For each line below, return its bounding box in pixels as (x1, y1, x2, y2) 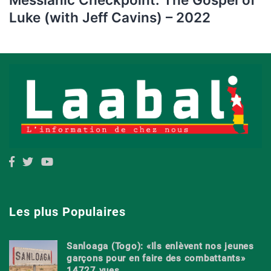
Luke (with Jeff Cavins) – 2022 (9, 9, 211, 26)
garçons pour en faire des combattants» (67, 253, 246, 264)
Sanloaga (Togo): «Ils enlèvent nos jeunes (67, 241, 254, 252)
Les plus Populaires (9, 204, 126, 219)
